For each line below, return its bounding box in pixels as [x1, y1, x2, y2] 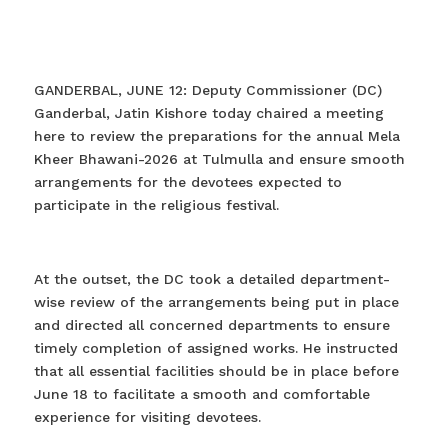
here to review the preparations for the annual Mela [33, 127, 400, 144]
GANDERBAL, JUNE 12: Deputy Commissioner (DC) [33, 81, 382, 98]
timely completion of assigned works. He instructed [33, 339, 398, 356]
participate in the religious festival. [33, 196, 279, 213]
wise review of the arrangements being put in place [33, 293, 399, 310]
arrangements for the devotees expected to [33, 173, 342, 190]
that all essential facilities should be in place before [33, 362, 399, 379]
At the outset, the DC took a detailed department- [33, 270, 390, 287]
